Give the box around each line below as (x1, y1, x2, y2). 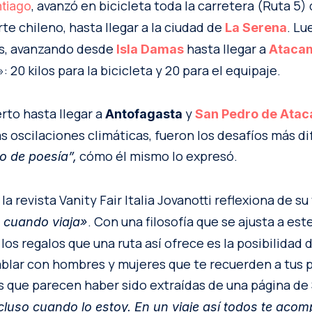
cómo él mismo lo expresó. (77, 148, 237, 165)
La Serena (225, 20, 287, 36)
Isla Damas (116, 42, 184, 57)
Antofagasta (105, 107, 185, 122)
